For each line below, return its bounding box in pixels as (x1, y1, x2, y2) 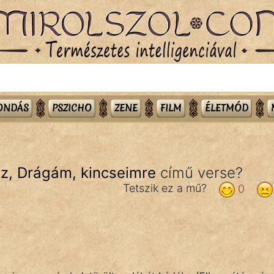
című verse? (156, 163, 243, 182)
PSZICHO (51, 101, 92, 114)
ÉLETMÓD (204, 101, 248, 114)
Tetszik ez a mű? (122, 181, 213, 194)
